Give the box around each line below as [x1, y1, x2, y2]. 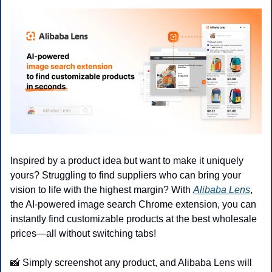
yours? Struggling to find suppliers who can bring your [10, 170, 241, 181]
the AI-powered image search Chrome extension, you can [10, 199, 256, 210]
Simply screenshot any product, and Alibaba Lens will [20, 257, 252, 268]
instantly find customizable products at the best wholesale [10, 214, 257, 225]
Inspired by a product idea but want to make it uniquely [10, 155, 243, 166]
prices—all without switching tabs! [10, 228, 156, 239]
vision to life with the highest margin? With [10, 185, 193, 195]
